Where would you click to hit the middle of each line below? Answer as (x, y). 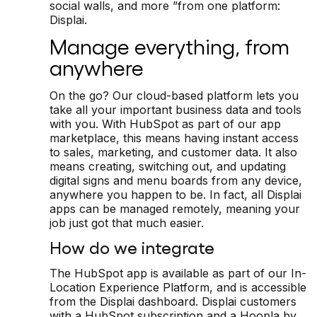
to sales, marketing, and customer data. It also (173, 152)
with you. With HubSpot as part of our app (165, 123)
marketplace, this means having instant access (174, 138)
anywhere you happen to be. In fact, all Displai (175, 194)
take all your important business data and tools (175, 109)
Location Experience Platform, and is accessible (178, 287)
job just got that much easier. (127, 223)
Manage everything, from (169, 46)
